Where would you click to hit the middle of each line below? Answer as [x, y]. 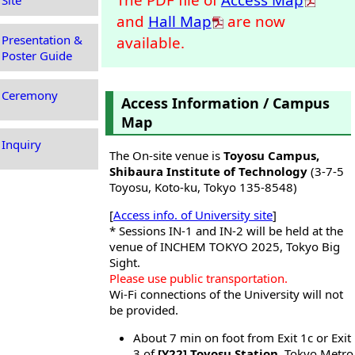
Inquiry [21, 144]
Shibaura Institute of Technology [208, 172]
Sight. [125, 263]
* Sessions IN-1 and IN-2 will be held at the [226, 231]
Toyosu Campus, [271, 156]
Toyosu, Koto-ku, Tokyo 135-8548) [203, 187]
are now [254, 21]
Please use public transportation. [198, 279]
